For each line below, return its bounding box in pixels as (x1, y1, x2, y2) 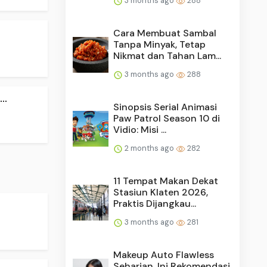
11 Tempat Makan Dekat (113, 174, 219, 187)
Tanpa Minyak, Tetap (113, 38, 206, 51)
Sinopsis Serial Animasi (113, 100, 218, 113)
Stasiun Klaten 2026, (113, 185, 209, 198)
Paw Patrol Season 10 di (113, 111, 221, 125)
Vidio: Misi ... (113, 123, 167, 136)
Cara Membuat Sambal (113, 26, 217, 39)
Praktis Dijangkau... (113, 197, 197, 210)
